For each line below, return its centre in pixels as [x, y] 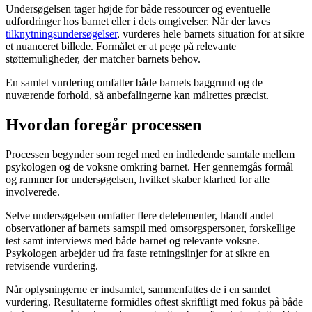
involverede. [33, 192]
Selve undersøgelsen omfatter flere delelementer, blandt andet [140, 215]
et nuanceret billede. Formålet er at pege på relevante [121, 47]
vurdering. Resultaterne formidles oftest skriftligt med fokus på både [154, 302]
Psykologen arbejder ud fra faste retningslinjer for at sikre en [138, 253]
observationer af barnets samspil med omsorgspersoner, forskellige [150, 228]
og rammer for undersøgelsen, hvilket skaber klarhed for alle [138, 179]
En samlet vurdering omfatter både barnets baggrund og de [134, 83]
